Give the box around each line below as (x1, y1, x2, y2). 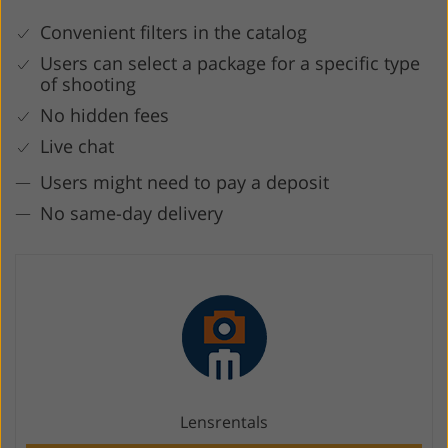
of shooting (40, 72, 136, 97)
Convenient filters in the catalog (40, 20, 307, 45)
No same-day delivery (40, 201, 223, 226)
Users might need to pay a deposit (40, 170, 329, 195)
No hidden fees (40, 103, 169, 128)
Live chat (40, 134, 114, 159)
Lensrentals (180, 411, 268, 434)
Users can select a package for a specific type (40, 51, 420, 76)
